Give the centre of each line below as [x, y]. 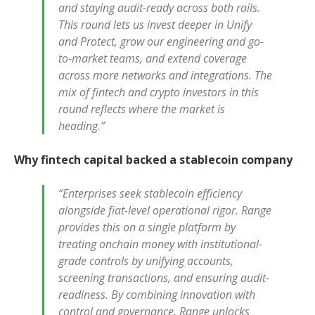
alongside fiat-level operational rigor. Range [165, 210]
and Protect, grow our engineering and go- [161, 41]
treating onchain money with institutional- [160, 244]
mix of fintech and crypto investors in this [159, 92]
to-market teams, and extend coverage [153, 58]
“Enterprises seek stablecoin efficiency [150, 193]
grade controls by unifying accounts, [146, 261]
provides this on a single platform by [147, 227]
